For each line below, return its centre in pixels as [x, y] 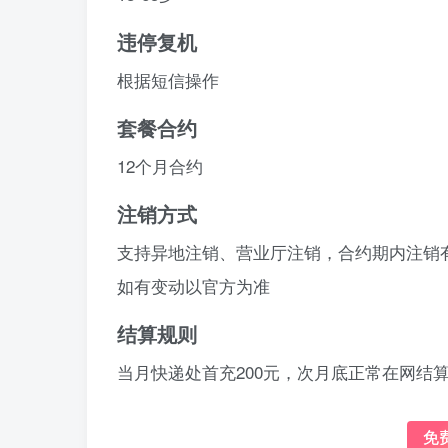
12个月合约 [160, 165]
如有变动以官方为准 [193, 285]
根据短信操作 [168, 79]
